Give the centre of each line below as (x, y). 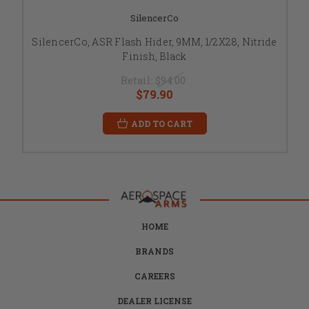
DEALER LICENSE (154, 300)
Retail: (138, 80)
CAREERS (154, 276)
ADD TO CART (161, 123)
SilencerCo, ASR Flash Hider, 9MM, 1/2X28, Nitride (154, 41)
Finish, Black (154, 56)
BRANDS (154, 251)
